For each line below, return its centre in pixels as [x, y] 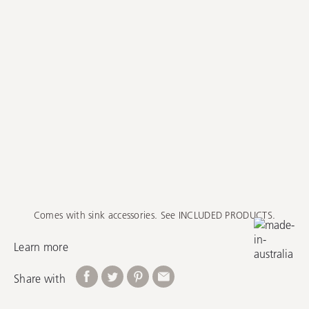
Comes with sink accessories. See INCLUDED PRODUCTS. [154, 215]
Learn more [41, 247]
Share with [40, 278]
